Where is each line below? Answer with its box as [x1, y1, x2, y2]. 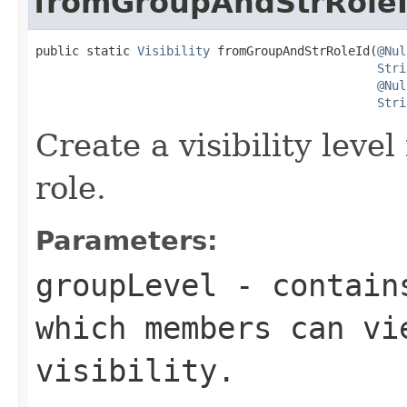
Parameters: [35, 224, 218, 256]
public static [35, 43, 137, 58]
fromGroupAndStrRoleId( [210, 43, 377, 58]
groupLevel [35, 266, 217, 303]
